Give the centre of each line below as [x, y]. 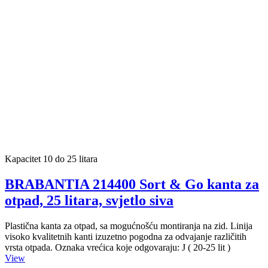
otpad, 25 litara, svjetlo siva [89, 201]
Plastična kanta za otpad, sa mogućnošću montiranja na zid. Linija [129, 226]
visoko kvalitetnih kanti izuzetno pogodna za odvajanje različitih [126, 237]
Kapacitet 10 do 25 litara [51, 159]
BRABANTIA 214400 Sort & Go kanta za [132, 185]
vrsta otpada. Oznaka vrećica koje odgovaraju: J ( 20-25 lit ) [118, 248]
